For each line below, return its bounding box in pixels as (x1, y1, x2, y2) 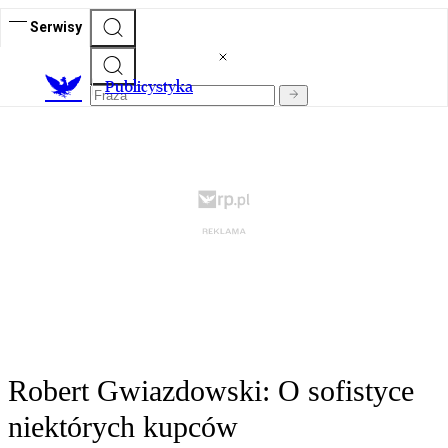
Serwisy (30, 18, 82, 35)
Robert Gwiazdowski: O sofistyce (8, 374, 414, 408)
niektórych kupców (8, 410, 238, 444)
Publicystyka (105, 77, 193, 97)
